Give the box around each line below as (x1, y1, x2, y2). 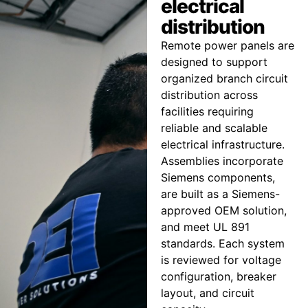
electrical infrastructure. (160, 137, 285, 152)
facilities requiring (160, 104, 254, 119)
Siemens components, (160, 170, 275, 185)
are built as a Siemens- (160, 187, 280, 201)
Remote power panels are (160, 38, 294, 53)
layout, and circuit (160, 286, 254, 300)
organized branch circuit (160, 71, 288, 86)
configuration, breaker (160, 269, 276, 284)
